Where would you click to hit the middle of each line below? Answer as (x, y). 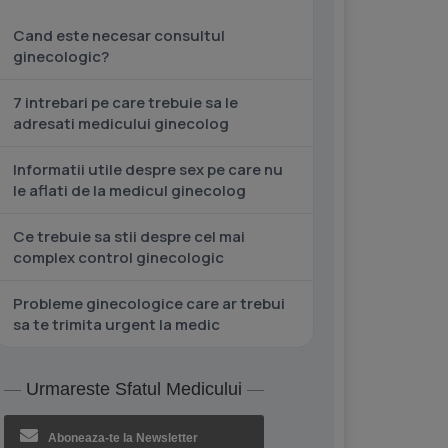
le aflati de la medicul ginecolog (129, 190)
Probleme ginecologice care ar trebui (149, 303)
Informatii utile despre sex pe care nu (148, 169)
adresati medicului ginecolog (121, 123)
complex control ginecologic (118, 257)
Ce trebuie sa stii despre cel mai (129, 236)
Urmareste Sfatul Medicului (134, 389)
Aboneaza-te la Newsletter (123, 438)
